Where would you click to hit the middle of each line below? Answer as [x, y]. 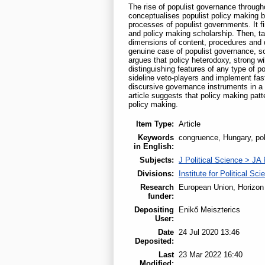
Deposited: [154, 241]
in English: [154, 146]
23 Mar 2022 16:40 [211, 254]
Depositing [154, 209]
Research [157, 187]
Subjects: [157, 160]
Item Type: [155, 124]
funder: [161, 196]
